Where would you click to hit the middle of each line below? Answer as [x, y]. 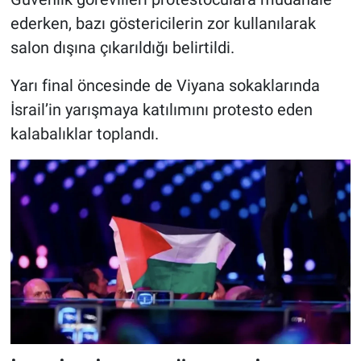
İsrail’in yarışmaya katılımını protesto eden [161, 110]
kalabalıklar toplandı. [84, 134]
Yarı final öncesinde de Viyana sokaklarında [165, 86]
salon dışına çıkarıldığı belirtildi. [122, 48]
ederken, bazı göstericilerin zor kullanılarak [163, 24]
